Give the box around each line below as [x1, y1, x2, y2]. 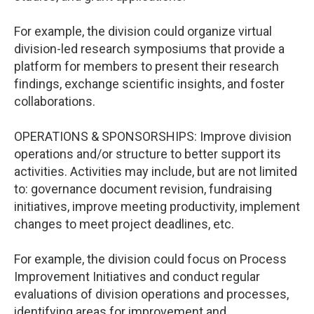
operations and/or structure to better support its [14, 146, 281, 161]
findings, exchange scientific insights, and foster [14, 76, 285, 91]
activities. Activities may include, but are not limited [14, 164, 297, 179]
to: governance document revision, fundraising [14, 182, 272, 196]
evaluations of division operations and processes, [14, 287, 289, 301]
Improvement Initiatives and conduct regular [14, 269, 260, 284]
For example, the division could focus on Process [14, 252, 287, 266]
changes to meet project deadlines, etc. [14, 217, 234, 231]
